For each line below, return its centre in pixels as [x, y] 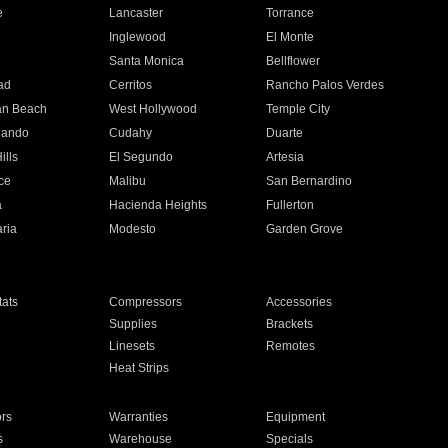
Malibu [127, 181]
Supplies [132, 324]
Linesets [131, 346]
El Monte [290, 37]
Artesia [285, 157]
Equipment [296, 417]
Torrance [290, 13]
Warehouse [140, 439]
